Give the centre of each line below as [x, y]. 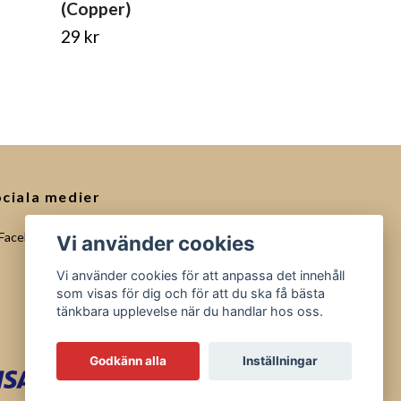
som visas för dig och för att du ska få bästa [191, 294]
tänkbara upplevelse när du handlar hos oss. [190, 311]
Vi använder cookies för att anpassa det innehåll [201, 276]
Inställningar [280, 361]
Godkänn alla [128, 361]
